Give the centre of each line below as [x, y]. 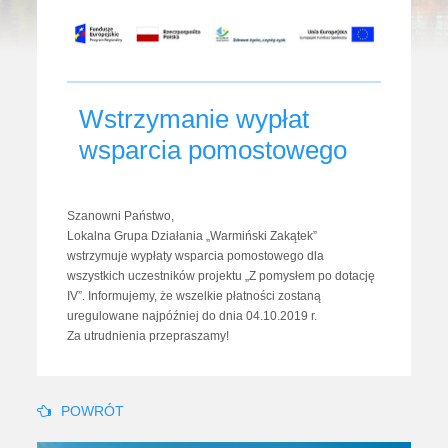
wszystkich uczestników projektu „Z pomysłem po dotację [221, 276]
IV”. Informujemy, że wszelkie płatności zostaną [194, 296]
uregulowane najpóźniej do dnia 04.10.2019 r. [192, 316]
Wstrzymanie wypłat [194, 119]
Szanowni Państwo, [121, 216]
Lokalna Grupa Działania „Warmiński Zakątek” [192, 236]
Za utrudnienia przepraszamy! [148, 336]
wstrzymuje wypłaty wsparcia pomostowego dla [196, 256]
